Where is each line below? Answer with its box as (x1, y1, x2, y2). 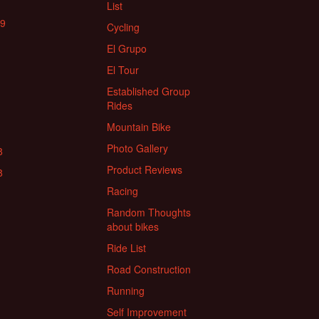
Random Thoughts (107, 205, 191, 220)
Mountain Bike (107, 120, 171, 135)
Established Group (107, 84, 190, 99)
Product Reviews (107, 162, 182, 177)
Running (107, 283, 145, 298)
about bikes (107, 219, 159, 234)
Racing (107, 184, 138, 199)
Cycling (107, 20, 140, 35)
